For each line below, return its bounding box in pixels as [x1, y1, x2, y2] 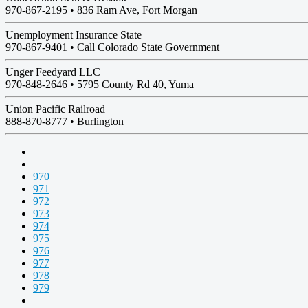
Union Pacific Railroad [5, 103, 105, 115]
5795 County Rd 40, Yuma [77, 78, 194, 90]
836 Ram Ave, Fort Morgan [77, 4, 197, 16]
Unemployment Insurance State [5, 29, 142, 41]
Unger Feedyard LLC [5, 66, 100, 78]
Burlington [77, 115, 124, 127]
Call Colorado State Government [77, 41, 219, 53]
